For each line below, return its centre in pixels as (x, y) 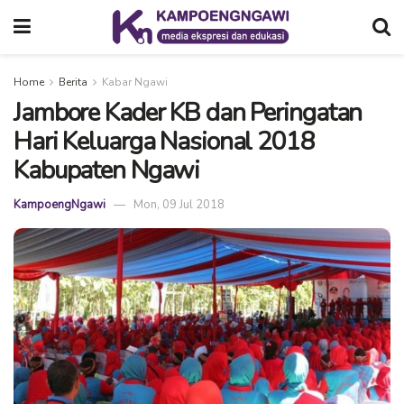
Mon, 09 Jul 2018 (179, 205)
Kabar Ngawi (135, 82)
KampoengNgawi (60, 205)
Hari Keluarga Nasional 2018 (164, 142)
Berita (73, 82)
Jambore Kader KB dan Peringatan (188, 113)
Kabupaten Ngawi (107, 170)
